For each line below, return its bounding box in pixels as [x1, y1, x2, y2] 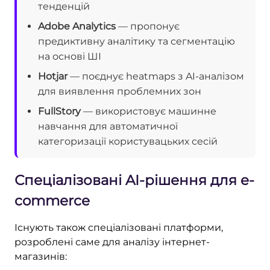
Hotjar [38, 70, 67, 82]
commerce [14, 192, 90, 209]
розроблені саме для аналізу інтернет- [14, 236, 210, 248]
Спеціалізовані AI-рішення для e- [14, 171, 254, 189]
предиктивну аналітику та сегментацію [38, 35, 235, 47]
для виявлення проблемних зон [38, 85, 201, 97]
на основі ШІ [38, 50, 101, 62]
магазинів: [14, 250, 67, 262]
